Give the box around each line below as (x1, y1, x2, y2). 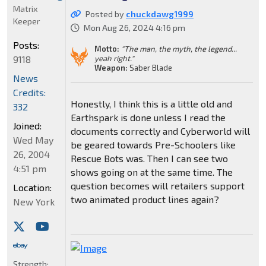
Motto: (94, 43, 119, 53)
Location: (13, 181, 52, 193)
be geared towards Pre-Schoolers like (70, 138, 236, 150)
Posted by (85, 8, 126, 19)
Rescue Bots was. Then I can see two (70, 152, 228, 164)
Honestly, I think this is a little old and (70, 97, 232, 109)
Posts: (13, 39, 39, 50)
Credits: (13, 86, 46, 98)
